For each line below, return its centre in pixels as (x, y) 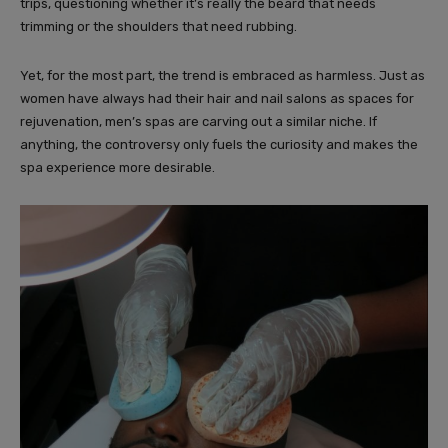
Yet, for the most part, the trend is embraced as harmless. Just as (222, 76)
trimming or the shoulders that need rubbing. (158, 27)
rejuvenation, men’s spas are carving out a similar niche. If (198, 122)
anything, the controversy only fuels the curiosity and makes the (219, 145)
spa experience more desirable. (117, 168)
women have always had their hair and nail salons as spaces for (217, 99)
